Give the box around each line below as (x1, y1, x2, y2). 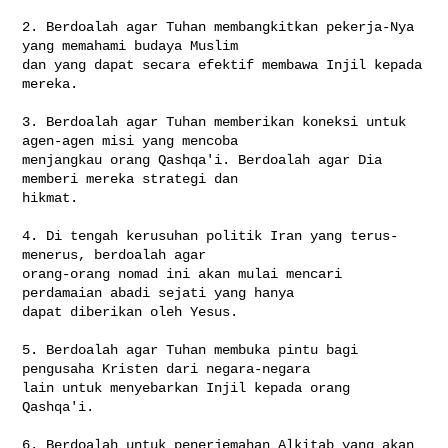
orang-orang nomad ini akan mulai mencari (22, 265, 343, 282)
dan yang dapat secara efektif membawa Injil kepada (22, 56, 423, 73)
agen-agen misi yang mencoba (22, 132, 247, 149)
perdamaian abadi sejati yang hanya (22, 284, 303, 301)
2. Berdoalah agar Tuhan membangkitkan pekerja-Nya (22, 18, 415, 35)
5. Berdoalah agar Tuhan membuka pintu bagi (22, 341, 359, 358)
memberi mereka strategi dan (22, 170, 247, 187)
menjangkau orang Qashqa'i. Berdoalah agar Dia (22, 151, 383, 168)
